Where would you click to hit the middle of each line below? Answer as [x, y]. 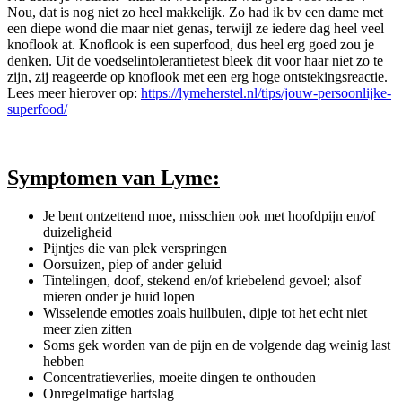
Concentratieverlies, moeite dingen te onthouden [179, 378]
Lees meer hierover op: [74, 93]
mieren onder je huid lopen [119, 297]
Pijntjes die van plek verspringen [135, 249]
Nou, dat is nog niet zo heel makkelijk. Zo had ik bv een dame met [195, 13]
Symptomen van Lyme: [114, 178]
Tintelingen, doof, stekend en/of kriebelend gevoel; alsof [202, 281]
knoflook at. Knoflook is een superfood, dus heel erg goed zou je [191, 45]
